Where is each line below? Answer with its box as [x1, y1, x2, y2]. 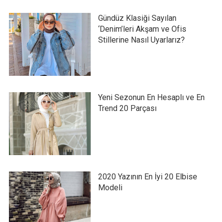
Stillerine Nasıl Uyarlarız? [98, 35, 185, 45]
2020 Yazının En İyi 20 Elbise [98, 171, 197, 181]
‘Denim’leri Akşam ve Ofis [98, 24, 186, 34]
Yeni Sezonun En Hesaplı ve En [98, 92, 205, 102]
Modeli [98, 182, 122, 192]
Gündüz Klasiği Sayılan [98, 13, 176, 23]
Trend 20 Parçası [98, 103, 157, 113]
